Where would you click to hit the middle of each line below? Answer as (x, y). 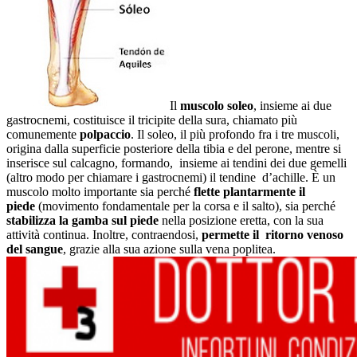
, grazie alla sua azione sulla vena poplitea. (169, 249)
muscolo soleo (217, 105)
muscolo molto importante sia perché (100, 191)
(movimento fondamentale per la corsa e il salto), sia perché (185, 206)
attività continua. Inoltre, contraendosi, (104, 234)
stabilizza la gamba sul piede (82, 220)
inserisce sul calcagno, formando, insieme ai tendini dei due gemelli (177, 163)
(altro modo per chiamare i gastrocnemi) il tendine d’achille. (159, 177)
